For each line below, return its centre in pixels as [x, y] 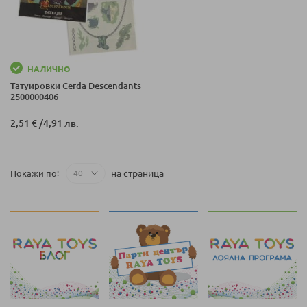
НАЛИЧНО [49, 69]
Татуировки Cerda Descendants [76, 85]
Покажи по [34, 173]
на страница [137, 173]
